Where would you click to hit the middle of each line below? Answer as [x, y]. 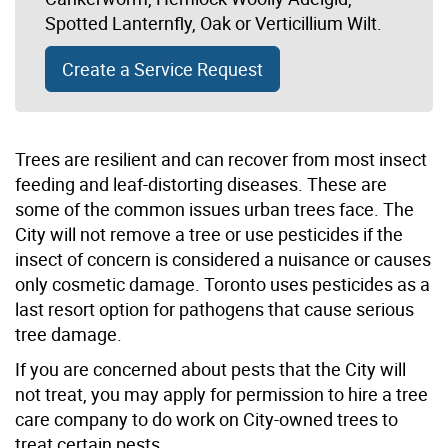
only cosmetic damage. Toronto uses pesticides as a [222, 283]
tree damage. [68, 333]
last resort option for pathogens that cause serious [214, 308]
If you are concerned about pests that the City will [210, 368]
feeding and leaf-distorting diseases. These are [201, 183]
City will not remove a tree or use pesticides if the [209, 233]
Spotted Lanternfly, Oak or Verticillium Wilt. [213, 22]
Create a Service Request [162, 68]
